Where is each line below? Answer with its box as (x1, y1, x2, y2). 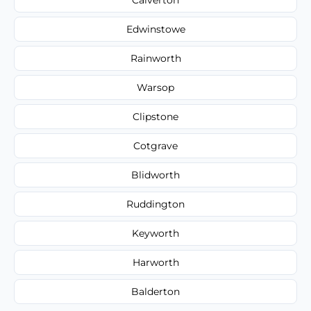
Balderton (131, 285, 180, 298)
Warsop (137, 81, 174, 94)
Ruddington (126, 197, 185, 210)
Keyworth (132, 226, 179, 239)
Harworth (132, 255, 179, 269)
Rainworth (130, 51, 181, 65)
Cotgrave (133, 139, 178, 152)
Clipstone (133, 110, 178, 123)
